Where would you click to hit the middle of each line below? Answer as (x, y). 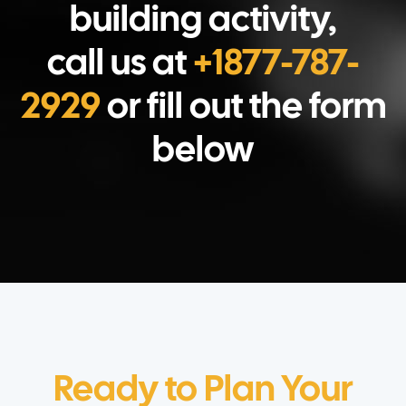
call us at (120, 65)
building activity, (203, 22)
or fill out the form (243, 109)
